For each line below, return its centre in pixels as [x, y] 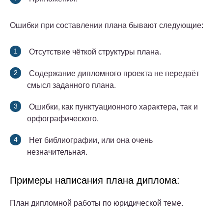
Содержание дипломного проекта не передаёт [113, 74]
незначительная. [57, 152]
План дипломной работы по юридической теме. [96, 203]
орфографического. [63, 119]
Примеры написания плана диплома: [95, 180]
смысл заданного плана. [71, 85]
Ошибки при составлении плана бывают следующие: [107, 26]
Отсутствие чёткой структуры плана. [94, 52]
